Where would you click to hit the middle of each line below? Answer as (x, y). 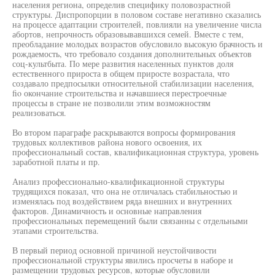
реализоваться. (39, 113)
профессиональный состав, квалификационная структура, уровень (135, 152)
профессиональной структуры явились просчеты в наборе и (123, 260)
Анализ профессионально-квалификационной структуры (118, 181)
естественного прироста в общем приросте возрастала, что (121, 73)
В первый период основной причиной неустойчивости (114, 250)
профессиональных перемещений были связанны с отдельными (130, 221)
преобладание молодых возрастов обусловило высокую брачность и (137, 44)
